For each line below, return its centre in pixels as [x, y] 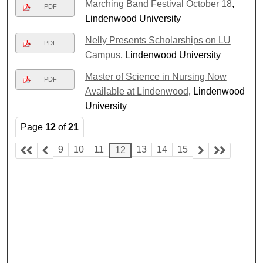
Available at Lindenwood [136, 91]
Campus [102, 55]
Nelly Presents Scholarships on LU [158, 40]
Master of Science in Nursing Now [156, 76]
